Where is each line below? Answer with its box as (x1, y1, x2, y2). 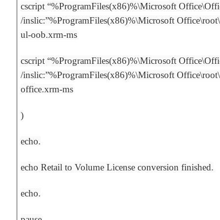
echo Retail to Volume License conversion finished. (21, 162, 214, 173)
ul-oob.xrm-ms (21, 29, 78, 40)
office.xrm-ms (21, 84, 74, 95)
